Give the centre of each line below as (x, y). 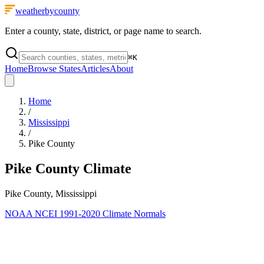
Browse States (54, 69)
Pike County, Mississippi (51, 193)
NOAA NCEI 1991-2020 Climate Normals (85, 213)
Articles (95, 69)
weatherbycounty (47, 11)
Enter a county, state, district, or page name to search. (103, 31)
